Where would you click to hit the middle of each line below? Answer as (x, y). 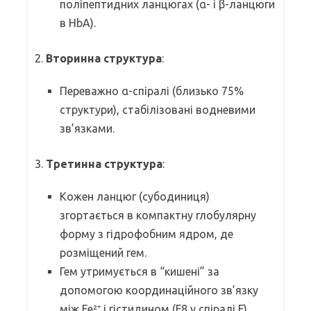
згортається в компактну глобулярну (158, 215)
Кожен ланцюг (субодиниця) (135, 196)
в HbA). (78, 23)
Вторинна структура (104, 58)
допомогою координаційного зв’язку (159, 290)
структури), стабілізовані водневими (158, 109)
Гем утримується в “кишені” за (140, 271)
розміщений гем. (103, 252)
